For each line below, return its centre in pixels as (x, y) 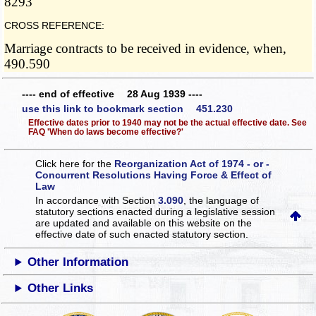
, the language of (221, 201)
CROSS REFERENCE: (55, 26)
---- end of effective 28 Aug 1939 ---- (112, 93)
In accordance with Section (97, 201)
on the (238, 223)
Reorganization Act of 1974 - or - (192, 164)
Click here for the (75, 164)
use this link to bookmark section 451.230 (127, 109)
